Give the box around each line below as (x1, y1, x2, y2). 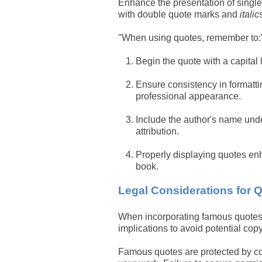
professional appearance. (136, 91, 241, 101)
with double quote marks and (118, 9, 240, 19)
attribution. (136, 126, 179, 136)
